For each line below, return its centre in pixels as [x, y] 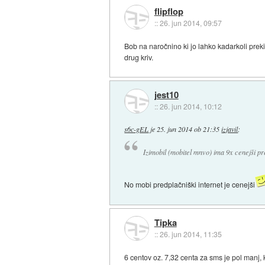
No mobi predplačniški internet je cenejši [190, 185]
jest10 [166, 95]
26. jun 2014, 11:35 [190, 234]
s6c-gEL [137, 129]
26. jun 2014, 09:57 [190, 23]
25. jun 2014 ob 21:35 [188, 129]
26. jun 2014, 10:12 [190, 106]
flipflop [169, 12]
